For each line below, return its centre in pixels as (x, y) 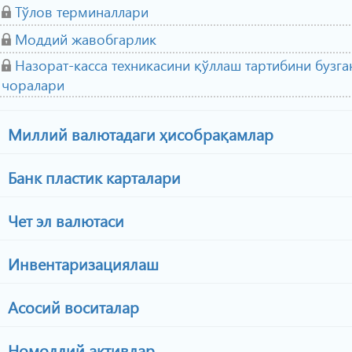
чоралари (33, 84)
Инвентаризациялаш (81, 263)
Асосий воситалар (71, 306)
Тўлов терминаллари (82, 11)
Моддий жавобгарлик (86, 39)
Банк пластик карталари (92, 177)
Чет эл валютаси (64, 220)
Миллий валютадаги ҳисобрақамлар (139, 134)
